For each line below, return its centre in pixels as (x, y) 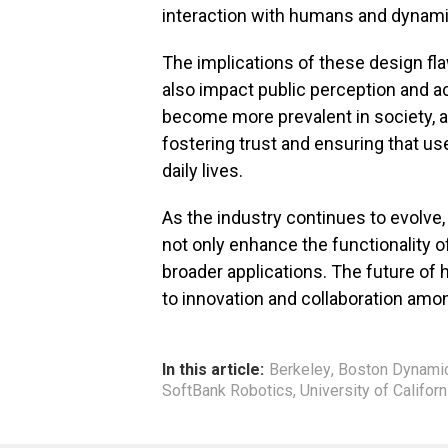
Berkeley (300, 369)
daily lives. (202, 170)
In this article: (213, 369)
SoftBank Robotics (227, 390)
